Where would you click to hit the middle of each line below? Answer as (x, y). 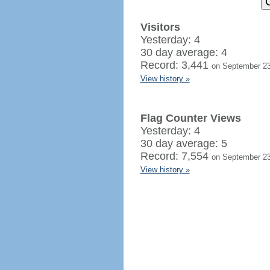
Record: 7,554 (176, 156)
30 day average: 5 (184, 143)
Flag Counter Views (190, 118)
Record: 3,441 (176, 65)
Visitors (160, 27)
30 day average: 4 (184, 52)
